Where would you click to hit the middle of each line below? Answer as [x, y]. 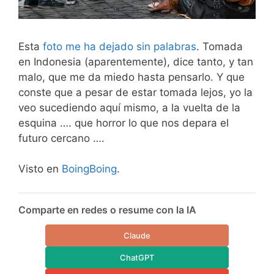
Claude [137, 235]
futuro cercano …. [61, 138]
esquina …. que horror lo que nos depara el [124, 123]
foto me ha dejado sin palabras [120, 46]
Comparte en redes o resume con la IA [107, 209]
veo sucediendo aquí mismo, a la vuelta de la [129, 107]
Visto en [40, 169]
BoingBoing [89, 169]
